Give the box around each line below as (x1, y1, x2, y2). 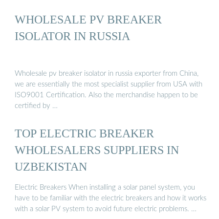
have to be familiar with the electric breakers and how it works (15, 195, 206, 202)
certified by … (15, 102, 58, 110)
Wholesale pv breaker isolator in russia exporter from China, (15, 70, 198, 78)
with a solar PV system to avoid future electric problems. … (15, 205, 197, 213)
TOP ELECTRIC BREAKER (15, 126, 154, 140)
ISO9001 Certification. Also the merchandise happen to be (15, 91, 198, 99)
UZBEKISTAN (15, 159, 87, 173)
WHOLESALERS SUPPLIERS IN (15, 143, 179, 156)
